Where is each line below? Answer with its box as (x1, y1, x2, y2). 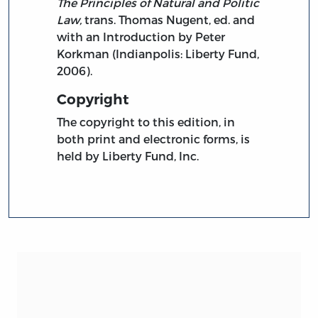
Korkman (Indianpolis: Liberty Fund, (57, 47, 260, 61)
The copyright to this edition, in (57, 115, 236, 129)
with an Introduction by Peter (57, 30, 226, 44)
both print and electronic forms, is (57, 132, 251, 146)
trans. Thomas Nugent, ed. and (82, 13, 256, 27)
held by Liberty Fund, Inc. (57, 149, 199, 163)
